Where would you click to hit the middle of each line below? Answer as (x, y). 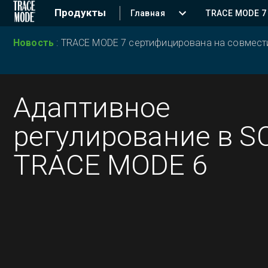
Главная (148, 13)
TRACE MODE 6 (110, 165)
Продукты (80, 13)
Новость (35, 43)
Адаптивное (92, 107)
